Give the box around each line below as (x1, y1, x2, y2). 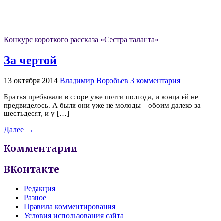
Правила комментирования (24, 202, 115, 211)
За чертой (4, 53, 57, 67)
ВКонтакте (4, 164, 59, 176)
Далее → (4, 125, 34, 134)
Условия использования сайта (24, 211, 124, 220)
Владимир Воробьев (60, 76, 128, 85)
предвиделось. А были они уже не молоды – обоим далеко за (4, 101, 201, 109)
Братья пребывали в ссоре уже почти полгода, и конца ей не (4, 92, 198, 101)
